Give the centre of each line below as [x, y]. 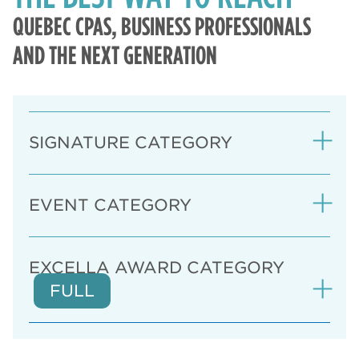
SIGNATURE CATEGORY [131, 143]
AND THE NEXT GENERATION [115, 55]
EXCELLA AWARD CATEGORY [164, 268]
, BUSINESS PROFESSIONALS [211, 26]
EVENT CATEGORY [110, 206]
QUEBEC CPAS [62, 26]
